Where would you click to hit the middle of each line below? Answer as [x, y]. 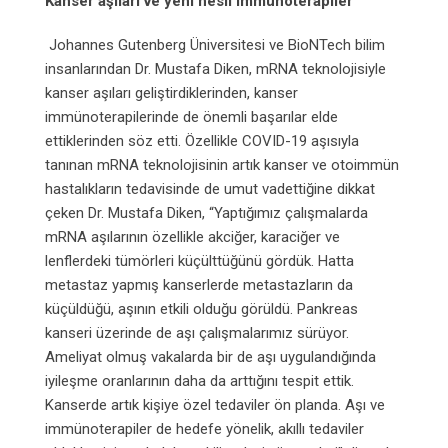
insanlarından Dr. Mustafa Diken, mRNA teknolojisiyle [215, 68]
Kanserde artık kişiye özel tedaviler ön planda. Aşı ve [215, 404]
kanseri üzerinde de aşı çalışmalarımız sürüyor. [197, 332]
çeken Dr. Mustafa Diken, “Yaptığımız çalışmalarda [206, 212]
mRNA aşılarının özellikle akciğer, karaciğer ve [192, 236]
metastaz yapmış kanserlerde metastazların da [199, 284]
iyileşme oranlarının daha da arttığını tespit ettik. [199, 380]
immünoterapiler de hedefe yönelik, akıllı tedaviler [204, 428]
